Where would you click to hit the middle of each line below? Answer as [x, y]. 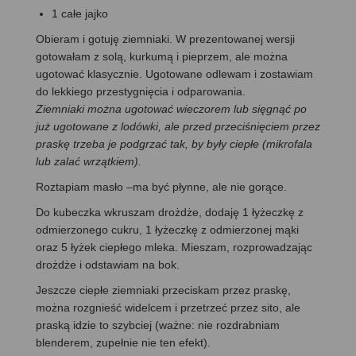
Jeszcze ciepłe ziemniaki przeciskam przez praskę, [163, 290]
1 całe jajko [80, 13]
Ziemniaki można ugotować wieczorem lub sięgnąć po [171, 108]
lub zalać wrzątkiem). [89, 161]
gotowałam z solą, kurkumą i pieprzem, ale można [162, 56]
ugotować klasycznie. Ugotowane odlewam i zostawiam [174, 74]
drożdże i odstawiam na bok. [108, 264]
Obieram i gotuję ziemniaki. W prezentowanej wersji [165, 39]
